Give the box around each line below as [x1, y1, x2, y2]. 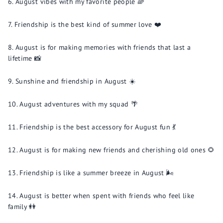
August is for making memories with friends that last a [15, 43, 191, 52]
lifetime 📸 [8, 54, 42, 63]
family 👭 [8, 202, 36, 211]
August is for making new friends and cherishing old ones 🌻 [19, 145, 215, 154]
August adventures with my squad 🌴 [19, 100, 138, 109]
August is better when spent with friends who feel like [19, 191, 195, 200]
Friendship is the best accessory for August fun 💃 [19, 122, 176, 131]
